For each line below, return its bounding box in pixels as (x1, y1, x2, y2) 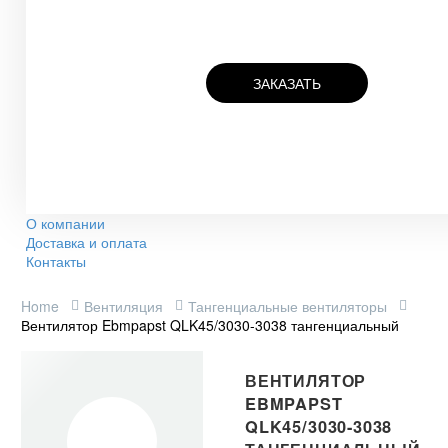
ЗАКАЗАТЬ (253, 72, 322, 93)
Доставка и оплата (26, 231, 147, 252)
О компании (26, 212, 105, 233)
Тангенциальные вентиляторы (188, 295, 387, 316)
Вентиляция (84, 295, 163, 316)
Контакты (26, 250, 86, 271)
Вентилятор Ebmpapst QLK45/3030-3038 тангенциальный (21, 314, 399, 335)
